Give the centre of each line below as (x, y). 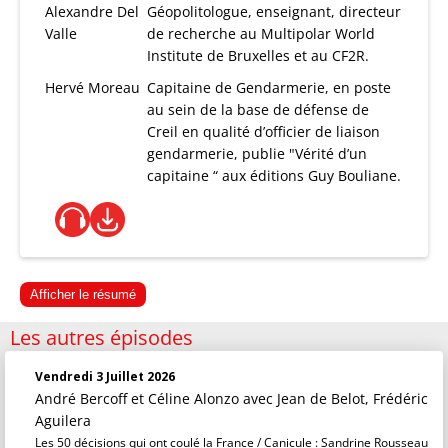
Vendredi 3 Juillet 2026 (105, 376)
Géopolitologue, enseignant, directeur (274, 11)
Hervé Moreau (92, 87)
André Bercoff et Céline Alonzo (139, 398)
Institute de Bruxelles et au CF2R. (258, 55)
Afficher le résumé (83, 294)
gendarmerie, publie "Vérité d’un (257, 153)
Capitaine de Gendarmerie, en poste (269, 87)
